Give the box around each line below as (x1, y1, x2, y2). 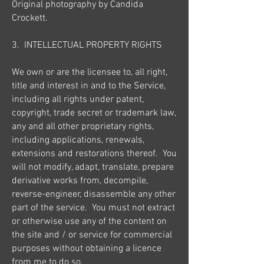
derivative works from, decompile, (12, 174, 148, 187)
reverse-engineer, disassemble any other (12, 188, 176, 200)
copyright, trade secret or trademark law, (12, 107, 176, 119)
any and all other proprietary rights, (12, 120, 154, 133)
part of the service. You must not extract (12, 202, 175, 214)
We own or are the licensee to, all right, (12, 66, 167, 78)
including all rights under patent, (12, 93, 144, 105)
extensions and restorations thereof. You (12, 147, 177, 160)
